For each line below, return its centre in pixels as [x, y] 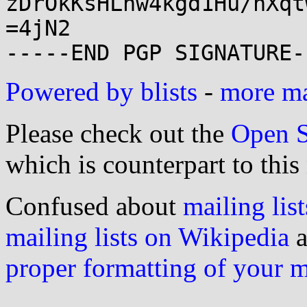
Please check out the [118, 133]
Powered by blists [101, 91]
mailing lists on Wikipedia [147, 237]
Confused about [94, 206]
